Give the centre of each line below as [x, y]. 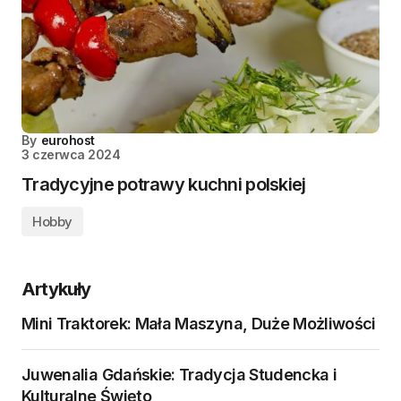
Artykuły [56, 290]
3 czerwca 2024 [71, 155]
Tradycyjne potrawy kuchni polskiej [164, 185]
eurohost [68, 141]
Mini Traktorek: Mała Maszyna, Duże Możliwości [199, 324]
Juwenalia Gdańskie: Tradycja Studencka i [179, 375]
